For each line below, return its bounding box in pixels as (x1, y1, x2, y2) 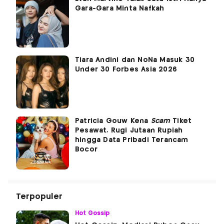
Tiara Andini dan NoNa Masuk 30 (75, 56, 194, 63)
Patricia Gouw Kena (75, 117, 151, 124)
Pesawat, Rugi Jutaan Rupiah (75, 126, 183, 134)
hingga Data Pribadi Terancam (75, 136, 188, 143)
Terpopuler (16, 192, 62, 200)
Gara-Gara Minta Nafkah (75, 4, 164, 12)
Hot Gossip (75, 210, 110, 216)
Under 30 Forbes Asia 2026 (75, 65, 177, 73)
